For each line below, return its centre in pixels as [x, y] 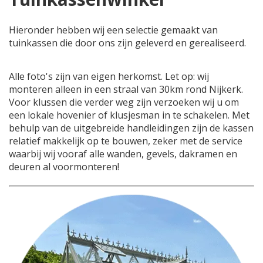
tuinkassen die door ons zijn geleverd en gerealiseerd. [127, 43]
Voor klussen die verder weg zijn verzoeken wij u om [124, 102]
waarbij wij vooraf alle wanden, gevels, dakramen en [123, 154]
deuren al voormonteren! [65, 166]
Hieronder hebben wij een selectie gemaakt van [113, 30]
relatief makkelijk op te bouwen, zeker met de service [126, 141]
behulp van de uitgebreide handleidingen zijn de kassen [131, 128]
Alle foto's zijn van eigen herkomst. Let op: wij [109, 76]
